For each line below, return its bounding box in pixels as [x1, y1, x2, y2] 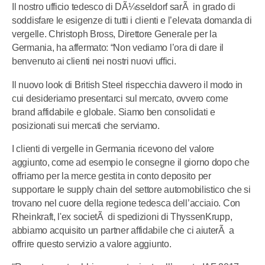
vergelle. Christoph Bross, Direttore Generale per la [12, 29, 217, 40]
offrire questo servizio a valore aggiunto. [12, 238, 172, 249]
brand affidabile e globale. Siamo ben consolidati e [12, 106, 215, 117]
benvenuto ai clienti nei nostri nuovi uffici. [12, 56, 176, 67]
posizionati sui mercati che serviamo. [12, 120, 160, 131]
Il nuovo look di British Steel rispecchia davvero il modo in [12, 79, 243, 90]
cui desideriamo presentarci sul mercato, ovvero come [12, 93, 228, 104]
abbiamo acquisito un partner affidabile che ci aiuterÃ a [12, 225, 234, 235]
